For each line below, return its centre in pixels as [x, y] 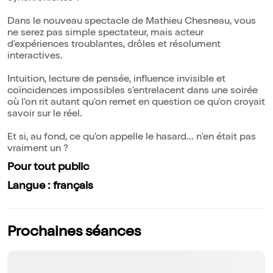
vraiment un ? [38, 150]
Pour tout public [48, 168]
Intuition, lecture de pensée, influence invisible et [116, 80]
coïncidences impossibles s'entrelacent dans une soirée [133, 92]
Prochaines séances [74, 233]
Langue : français [50, 187]
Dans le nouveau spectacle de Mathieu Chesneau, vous [132, 22]
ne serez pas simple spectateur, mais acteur [105, 34]
